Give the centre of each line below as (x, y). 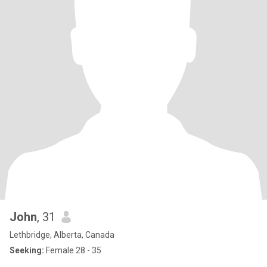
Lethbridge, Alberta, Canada (62, 235)
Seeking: (27, 250)
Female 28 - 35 (73, 250)
